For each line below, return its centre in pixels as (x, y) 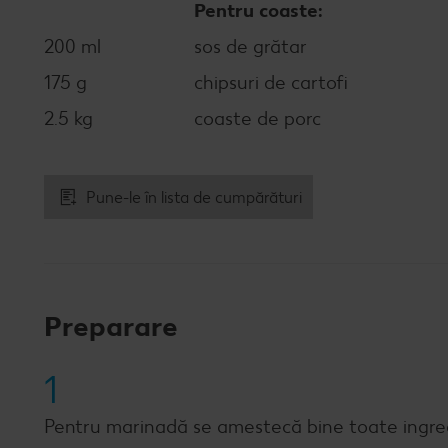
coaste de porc (257, 118)
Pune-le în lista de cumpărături (194, 197)
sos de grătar (250, 46)
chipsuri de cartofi (271, 82)
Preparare (111, 326)
